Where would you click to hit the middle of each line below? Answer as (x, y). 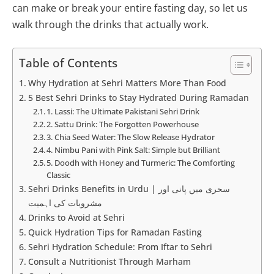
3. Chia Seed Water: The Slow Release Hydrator (131, 137)
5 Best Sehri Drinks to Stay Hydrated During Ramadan (138, 98)
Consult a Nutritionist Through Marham (109, 262)
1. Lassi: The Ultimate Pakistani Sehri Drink (123, 112)
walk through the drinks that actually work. (110, 24)
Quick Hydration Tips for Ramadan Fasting (115, 232)
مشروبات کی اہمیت (65, 203)
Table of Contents (68, 63)
